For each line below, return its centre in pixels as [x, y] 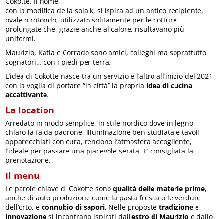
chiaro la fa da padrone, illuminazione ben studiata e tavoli [103, 132]
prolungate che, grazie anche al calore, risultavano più [95, 29]
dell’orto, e [24, 207]
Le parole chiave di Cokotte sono [59, 189]
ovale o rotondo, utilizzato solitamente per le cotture [91, 20]
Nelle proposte [134, 207]
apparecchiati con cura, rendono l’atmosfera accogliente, [99, 142]
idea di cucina [169, 86]
